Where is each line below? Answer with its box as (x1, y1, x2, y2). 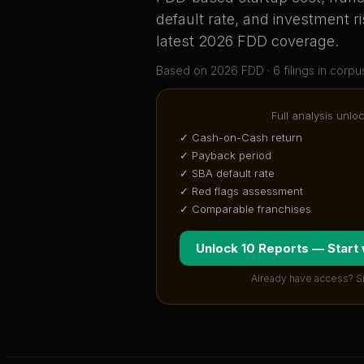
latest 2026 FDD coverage (156, 32, 335, 50)
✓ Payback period (180, 149, 271, 162)
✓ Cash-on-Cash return (180, 131, 302, 145)
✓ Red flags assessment (180, 184, 303, 198)
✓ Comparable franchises (180, 202, 311, 216)
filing (280, 63, 309, 78)
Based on (156, 63, 210, 78)
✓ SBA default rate (180, 167, 275, 180)
